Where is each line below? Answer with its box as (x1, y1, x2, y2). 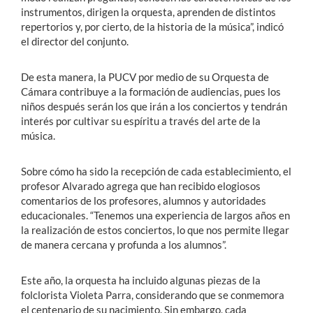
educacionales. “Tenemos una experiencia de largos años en (21, 209, 290, 222)
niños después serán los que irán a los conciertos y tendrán (21, 100, 287, 113)
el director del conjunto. (21, 35, 133, 48)
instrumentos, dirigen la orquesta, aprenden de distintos (21, 6, 276, 19)
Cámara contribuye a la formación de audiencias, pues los (21, 85, 281, 99)
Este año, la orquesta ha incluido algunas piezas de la (21, 274, 261, 287)
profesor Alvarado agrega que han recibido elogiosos (21, 180, 261, 193)
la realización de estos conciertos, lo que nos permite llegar (21, 224, 289, 237)
